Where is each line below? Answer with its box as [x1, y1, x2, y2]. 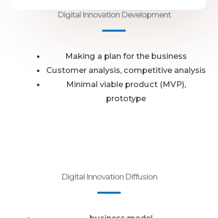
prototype [106, 93, 146, 103]
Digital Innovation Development [57, 9, 171, 19]
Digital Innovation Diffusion [61, 172, 157, 182]
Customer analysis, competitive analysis [46, 65, 206, 75]
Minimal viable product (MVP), [66, 79, 186, 89]
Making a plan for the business [65, 51, 187, 61]
